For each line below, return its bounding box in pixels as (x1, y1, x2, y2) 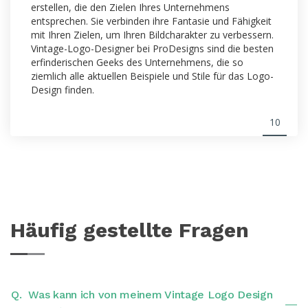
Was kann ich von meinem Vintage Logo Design (28, 287, 273, 301)
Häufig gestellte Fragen (10, 217, 249, 242)
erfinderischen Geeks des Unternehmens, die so (31, 55, 243, 69)
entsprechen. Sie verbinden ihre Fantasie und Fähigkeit (31, 14, 272, 27)
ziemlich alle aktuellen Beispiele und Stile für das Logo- (31, 69, 274, 82)
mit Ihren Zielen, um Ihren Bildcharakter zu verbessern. (31, 27, 274, 41)
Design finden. (31, 82, 94, 96)
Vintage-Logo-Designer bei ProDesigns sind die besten (31, 41, 274, 55)
